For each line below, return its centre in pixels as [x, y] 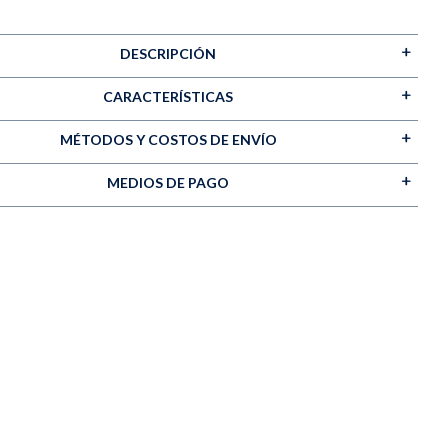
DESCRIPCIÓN [168, 53]
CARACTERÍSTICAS [168, 96]
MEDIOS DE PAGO [168, 182]
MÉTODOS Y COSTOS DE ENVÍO [168, 139]
